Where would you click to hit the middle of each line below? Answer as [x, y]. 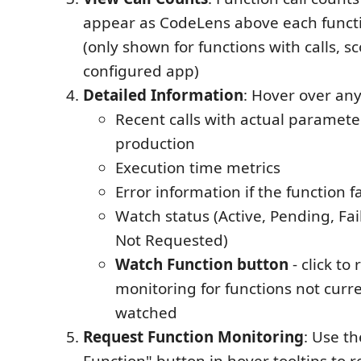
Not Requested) [172, 240]
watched [146, 312]
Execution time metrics [198, 167]
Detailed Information [163, 95]
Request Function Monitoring [193, 336]
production [155, 143]
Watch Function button [202, 264]
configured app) [141, 71]
